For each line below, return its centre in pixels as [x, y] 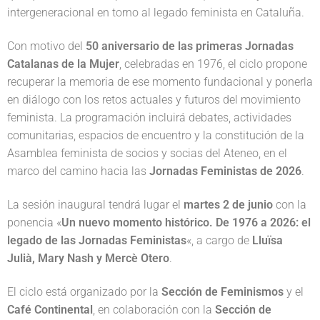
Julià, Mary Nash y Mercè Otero [88, 259]
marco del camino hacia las [78, 171]
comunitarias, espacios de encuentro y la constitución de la [156, 136]
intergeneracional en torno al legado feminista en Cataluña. [156, 12]
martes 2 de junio [228, 205]
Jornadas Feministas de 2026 [225, 171]
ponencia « [34, 223]
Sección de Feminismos [222, 292]
